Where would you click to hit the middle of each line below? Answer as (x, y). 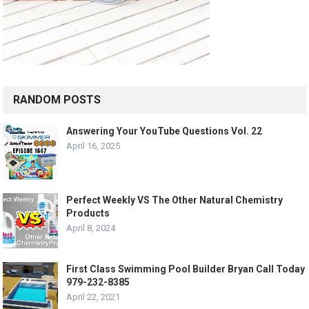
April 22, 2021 (93, 297)
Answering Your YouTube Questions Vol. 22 (165, 131)
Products (88, 213)
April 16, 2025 (93, 146)
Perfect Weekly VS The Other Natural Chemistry (175, 200)
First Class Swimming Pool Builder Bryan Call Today (186, 269)
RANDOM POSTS (57, 100)
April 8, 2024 (91, 228)
